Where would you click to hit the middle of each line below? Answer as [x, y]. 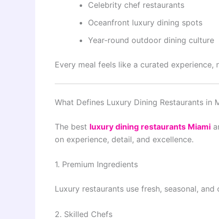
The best [72, 126]
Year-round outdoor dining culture [151, 40]
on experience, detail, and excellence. [124, 139]
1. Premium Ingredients [96, 164]
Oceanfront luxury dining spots [145, 23]
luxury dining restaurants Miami [150, 126]
